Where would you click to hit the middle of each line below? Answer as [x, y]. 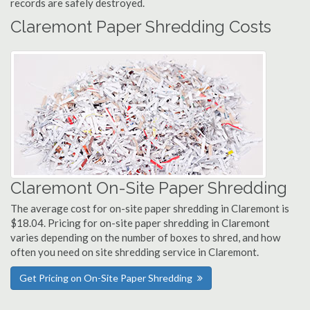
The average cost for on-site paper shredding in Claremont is [150, 208]
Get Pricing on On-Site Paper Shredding [106, 278]
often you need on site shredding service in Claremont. [135, 252]
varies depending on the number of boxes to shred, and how [145, 237]
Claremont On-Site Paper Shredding [149, 188]
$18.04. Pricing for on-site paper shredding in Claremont [140, 223]
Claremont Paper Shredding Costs [141, 27]
